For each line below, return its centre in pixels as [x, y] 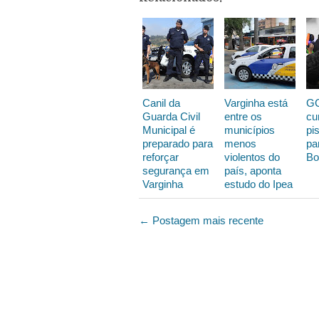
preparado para [178, 143]
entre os [243, 116]
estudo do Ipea [258, 184]
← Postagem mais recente [201, 220]
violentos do [252, 157]
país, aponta [253, 170]
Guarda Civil [171, 116]
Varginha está [256, 103]
